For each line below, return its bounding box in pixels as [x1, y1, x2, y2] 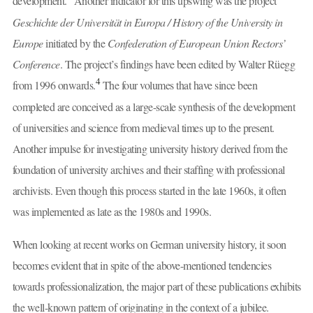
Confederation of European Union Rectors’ [107, 35, 286, 50]
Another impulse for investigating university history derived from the [12, 140, 287, 156]
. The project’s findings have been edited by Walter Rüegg [59, 56, 295, 71]
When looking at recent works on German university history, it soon [12, 237, 286, 252]
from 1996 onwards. [12, 77, 96, 92]
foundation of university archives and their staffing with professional [12, 161, 285, 177]
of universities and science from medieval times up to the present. [12, 119, 275, 135]
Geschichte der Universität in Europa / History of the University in [12, 14, 282, 29]
